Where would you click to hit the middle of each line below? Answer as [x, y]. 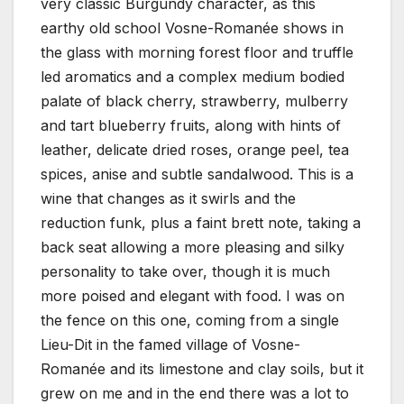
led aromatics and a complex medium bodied [193, 77]
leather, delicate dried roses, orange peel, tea [195, 150]
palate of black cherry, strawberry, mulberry [194, 101]
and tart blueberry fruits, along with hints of [191, 126]
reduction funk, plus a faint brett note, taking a [201, 223]
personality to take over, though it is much [185, 272]
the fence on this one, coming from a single [190, 321]
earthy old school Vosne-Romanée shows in [192, 28]
